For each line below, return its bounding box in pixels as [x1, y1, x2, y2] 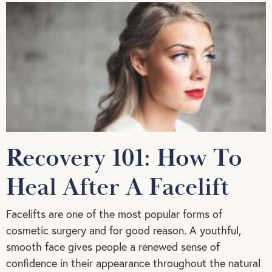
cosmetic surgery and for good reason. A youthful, [6, 223, 241, 237]
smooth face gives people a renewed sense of [6, 239, 220, 254]
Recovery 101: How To [6, 143, 242, 174]
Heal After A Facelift [6, 172, 229, 203]
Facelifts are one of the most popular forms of [6, 206, 222, 221]
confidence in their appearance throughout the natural [6, 256, 260, 270]
